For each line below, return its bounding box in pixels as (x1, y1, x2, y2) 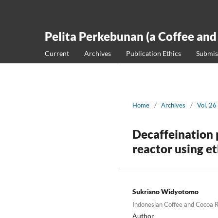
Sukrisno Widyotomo (132, 187, 199, 196)
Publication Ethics (126, 49, 181, 57)
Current (45, 49, 69, 57)
